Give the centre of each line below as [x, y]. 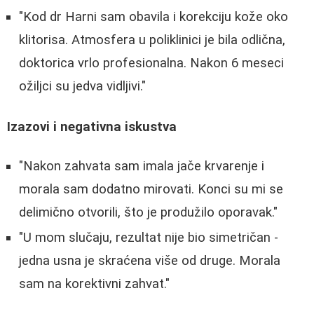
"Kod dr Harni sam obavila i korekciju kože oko [153, 16]
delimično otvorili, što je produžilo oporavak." [148, 213]
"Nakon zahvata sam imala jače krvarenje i [142, 166]
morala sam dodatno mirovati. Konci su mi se [151, 190]
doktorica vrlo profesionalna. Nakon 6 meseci [151, 63]
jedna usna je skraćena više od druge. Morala [150, 261]
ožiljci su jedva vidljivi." [82, 86]
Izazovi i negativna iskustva [92, 127]
